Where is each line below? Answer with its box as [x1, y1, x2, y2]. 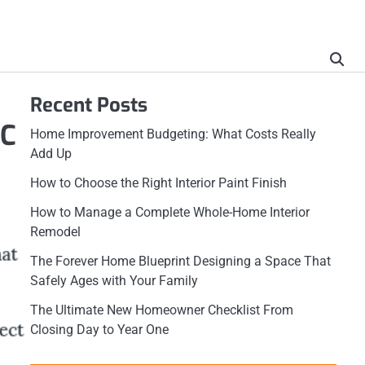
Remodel [29, 224, 81, 240]
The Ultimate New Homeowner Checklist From [29, 302, 293, 318]
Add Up [29, 146, 72, 161]
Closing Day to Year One [29, 322, 169, 337]
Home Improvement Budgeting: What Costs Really [29, 126, 316, 142]
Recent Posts [29, 92, 147, 118]
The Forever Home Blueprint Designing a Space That [29, 253, 331, 269]
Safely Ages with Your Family [29, 273, 198, 288]
